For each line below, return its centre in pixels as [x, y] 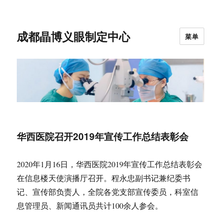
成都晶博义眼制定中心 [74, 36]
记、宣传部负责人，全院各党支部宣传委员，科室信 [108, 192]
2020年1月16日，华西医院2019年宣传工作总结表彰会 [110, 164]
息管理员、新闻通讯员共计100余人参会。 [90, 206]
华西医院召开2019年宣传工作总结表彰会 [103, 137]
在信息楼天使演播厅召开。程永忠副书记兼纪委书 [104, 178]
